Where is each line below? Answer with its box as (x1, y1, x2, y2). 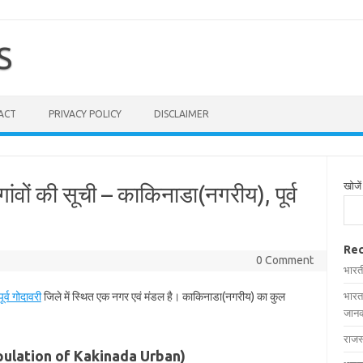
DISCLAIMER (154, 109, 209, 119)
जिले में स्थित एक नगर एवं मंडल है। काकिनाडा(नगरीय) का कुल (41, 290, 285, 303)
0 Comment (255, 254, 314, 267)
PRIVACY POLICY (49, 109, 122, 119)
